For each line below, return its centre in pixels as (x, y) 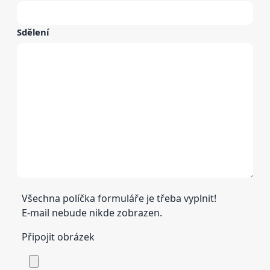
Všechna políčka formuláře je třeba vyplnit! (119, 199)
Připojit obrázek (58, 237)
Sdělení (33, 32)
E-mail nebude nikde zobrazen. (92, 213)
